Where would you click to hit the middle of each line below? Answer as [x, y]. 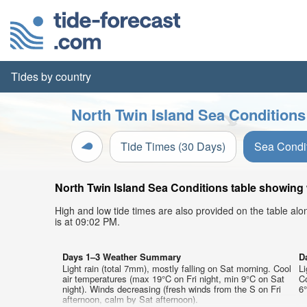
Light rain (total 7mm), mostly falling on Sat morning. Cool [177, 268]
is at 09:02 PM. [87, 221]
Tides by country [51, 76]
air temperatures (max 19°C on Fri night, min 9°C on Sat [173, 279]
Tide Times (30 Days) [173, 146]
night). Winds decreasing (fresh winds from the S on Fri [172, 289]
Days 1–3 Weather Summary [122, 257]
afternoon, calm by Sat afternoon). [130, 299]
